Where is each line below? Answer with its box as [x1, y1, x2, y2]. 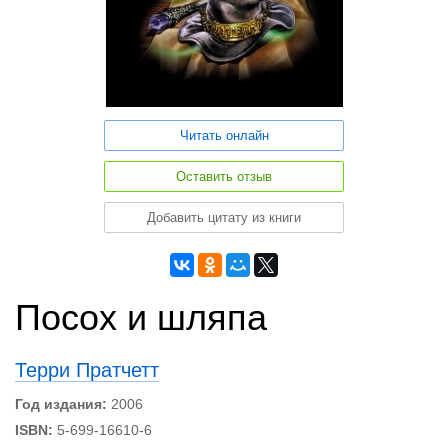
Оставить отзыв [176, 169, 272, 184]
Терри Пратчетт [15, 359, 159, 381]
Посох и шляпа [15, 297, 267, 338]
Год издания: [15, 396, 107, 412]
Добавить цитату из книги [147, 210, 301, 225]
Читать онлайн [179, 128, 269, 143]
